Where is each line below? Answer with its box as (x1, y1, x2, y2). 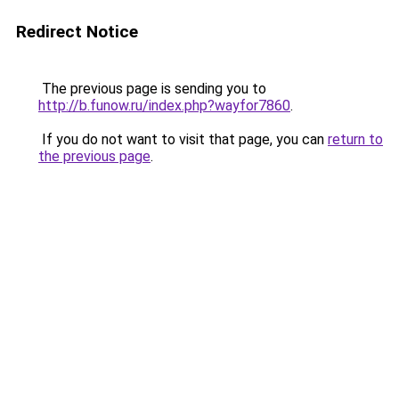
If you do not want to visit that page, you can (38, 131, 328, 148)
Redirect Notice (16, 21, 138, 42)
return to (328, 131, 383, 148)
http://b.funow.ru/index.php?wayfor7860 (38, 97, 290, 114)
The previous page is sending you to (38, 80, 266, 97)
